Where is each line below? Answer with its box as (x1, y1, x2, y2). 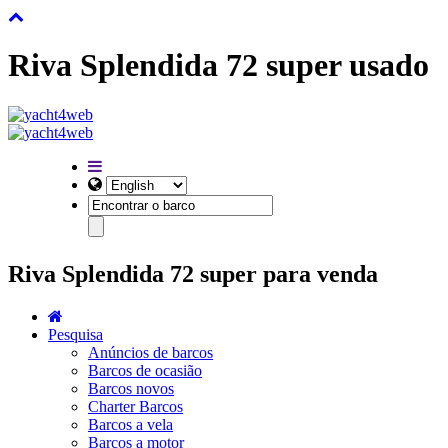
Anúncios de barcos (88, 343, 213, 361)
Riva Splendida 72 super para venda (8, 260, 378, 287)
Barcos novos (88, 379, 174, 397)
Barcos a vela (88, 415, 173, 433)
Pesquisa (48, 325, 103, 343)
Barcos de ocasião (88, 361, 202, 379)
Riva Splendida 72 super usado (8, 47, 429, 84)
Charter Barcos (88, 397, 183, 415)
